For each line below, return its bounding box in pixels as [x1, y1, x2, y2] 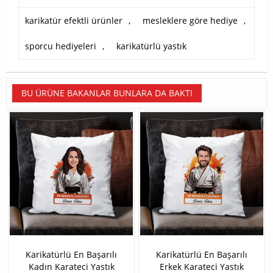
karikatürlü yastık [116, 40, 186, 52]
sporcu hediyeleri [25, 40, 96, 52]
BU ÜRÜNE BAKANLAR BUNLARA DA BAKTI [21, 87, 193, 99]
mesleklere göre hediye [143, 15, 238, 27]
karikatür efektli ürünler [25, 15, 122, 27]
